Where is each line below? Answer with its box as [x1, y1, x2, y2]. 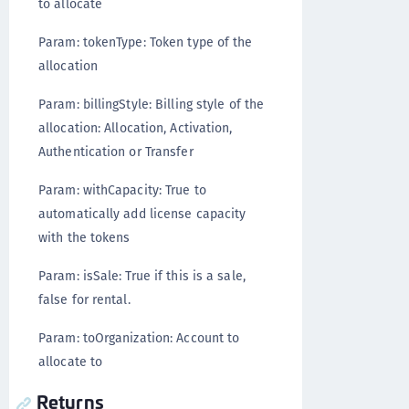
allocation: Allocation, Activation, [38, 119, 233, 137]
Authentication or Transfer [38, 142, 194, 161]
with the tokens [38, 228, 131, 246]
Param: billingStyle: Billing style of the [38, 95, 265, 113]
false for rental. [38, 290, 131, 309]
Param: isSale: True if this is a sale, [38, 267, 246, 285]
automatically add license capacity [38, 204, 246, 223]
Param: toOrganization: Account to [38, 329, 240, 347]
